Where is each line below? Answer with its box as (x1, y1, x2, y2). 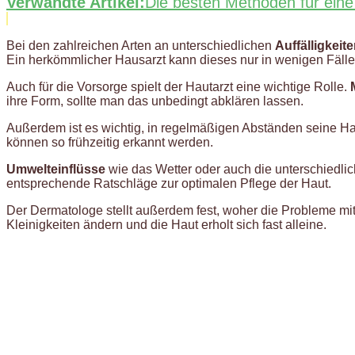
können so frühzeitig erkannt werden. (6, 135, 213, 149)
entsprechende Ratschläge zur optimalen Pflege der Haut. (6, 176, 331, 190)
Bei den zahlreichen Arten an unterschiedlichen (6, 38, 275, 52)
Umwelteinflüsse (6, 162, 105, 176)
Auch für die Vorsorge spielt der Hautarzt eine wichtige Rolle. (6, 79, 350, 94)
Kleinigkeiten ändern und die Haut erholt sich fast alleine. (6, 217, 326, 231)
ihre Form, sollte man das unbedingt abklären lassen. (6, 94, 303, 108)
